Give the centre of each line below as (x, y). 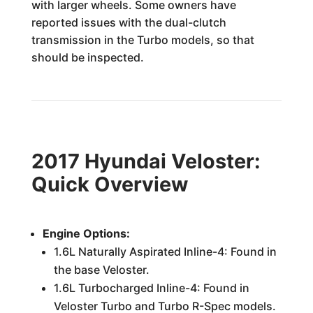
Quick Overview (109, 184)
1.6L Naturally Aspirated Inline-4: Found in (165, 251)
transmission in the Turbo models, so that (143, 39)
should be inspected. (87, 57)
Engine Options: (86, 233)
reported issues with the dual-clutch (129, 22)
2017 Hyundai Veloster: (146, 161)
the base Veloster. (101, 269)
